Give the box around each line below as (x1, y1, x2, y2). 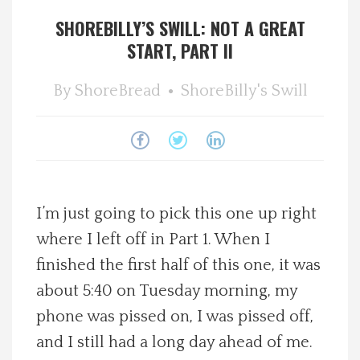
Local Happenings (16, 63, 100, 82)
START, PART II (127, 37, 233, 63)
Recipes (16, 108, 55, 128)
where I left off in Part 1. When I (36, 231, 270, 249)
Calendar (16, 246, 59, 265)
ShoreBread (74, 81, 161, 100)
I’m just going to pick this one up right (36, 205, 317, 223)
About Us (16, 154, 60, 174)
